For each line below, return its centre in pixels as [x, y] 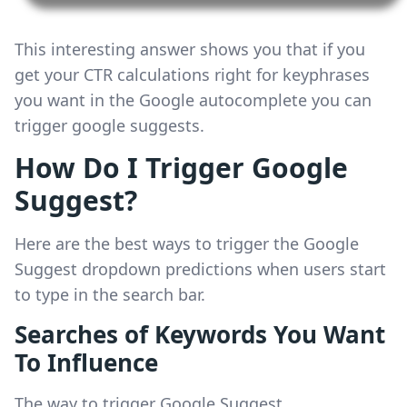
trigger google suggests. [109, 126]
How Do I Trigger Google [181, 168]
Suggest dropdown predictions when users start [200, 269]
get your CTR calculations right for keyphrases [192, 75]
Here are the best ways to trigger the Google [187, 244]
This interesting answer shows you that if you [190, 50]
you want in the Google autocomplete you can [193, 100]
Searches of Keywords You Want [200, 335]
